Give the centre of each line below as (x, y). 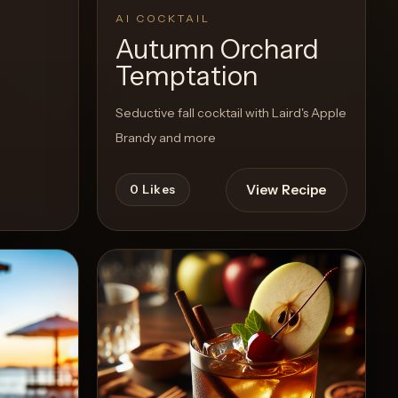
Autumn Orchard (217, 49)
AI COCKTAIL (163, 18)
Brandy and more (166, 138)
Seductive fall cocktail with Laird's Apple (231, 113)
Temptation (187, 76)
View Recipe (286, 189)
